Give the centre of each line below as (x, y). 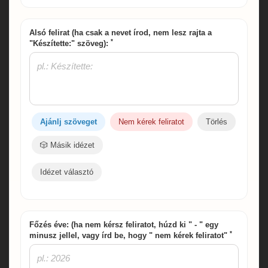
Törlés (217, 121)
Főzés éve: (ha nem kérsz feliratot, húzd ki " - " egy (124, 224)
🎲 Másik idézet (67, 145)
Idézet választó (67, 172)
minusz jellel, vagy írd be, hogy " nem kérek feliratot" (130, 235)
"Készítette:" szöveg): (70, 43)
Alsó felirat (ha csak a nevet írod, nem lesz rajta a (121, 32)
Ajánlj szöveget (68, 121)
